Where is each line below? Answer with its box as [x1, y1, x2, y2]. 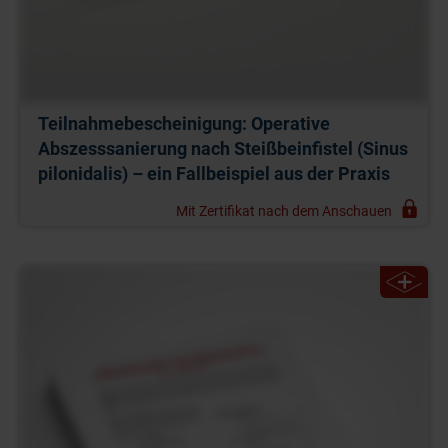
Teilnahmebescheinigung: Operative [38, 112, 330, 134]
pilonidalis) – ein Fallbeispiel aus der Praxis [38, 162, 390, 184]
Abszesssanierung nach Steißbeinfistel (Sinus [38, 137, 408, 159]
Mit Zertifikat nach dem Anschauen [176, 202, 392, 219]
